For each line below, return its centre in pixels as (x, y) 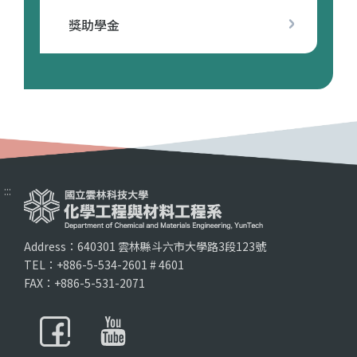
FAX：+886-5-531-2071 (84, 283)
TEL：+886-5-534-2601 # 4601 (104, 265)
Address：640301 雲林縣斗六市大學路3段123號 (145, 247)
